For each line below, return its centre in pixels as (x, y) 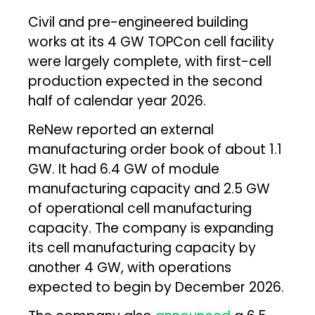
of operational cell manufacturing (140, 208)
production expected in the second (146, 81)
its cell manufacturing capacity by (142, 247)
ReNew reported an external (121, 129)
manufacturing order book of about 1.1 (155, 149)
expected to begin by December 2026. (156, 287)
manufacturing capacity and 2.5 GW (149, 188)
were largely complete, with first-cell (150, 61)
